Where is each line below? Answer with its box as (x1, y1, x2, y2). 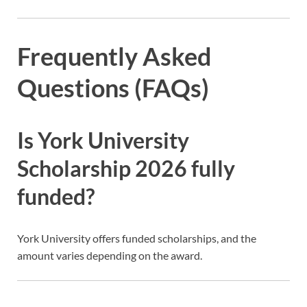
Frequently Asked (17, 41, 212, 72)
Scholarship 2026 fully (17, 154, 235, 182)
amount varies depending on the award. (17, 249, 202, 262)
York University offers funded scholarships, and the (17, 232, 256, 245)
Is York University (17, 126, 189, 153)
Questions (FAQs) (17, 73, 209, 103)
